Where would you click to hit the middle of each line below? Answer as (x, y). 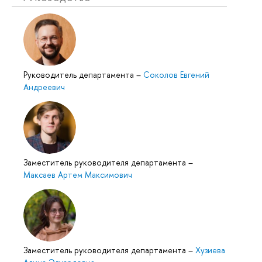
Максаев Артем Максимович (78, 175)
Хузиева (210, 250)
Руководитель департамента (80, 75)
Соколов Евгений (176, 75)
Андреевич (44, 87)
